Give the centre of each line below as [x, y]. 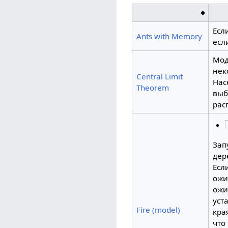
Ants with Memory [169, 36]
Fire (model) [158, 210]
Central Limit [159, 77]
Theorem [152, 88]
